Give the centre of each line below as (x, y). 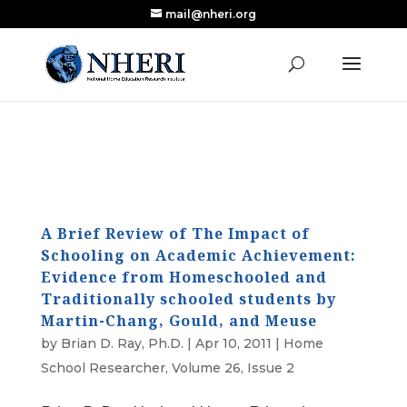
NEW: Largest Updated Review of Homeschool (203, 37)
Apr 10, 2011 (233, 343)
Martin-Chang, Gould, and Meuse (179, 321)
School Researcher (103, 368)
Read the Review (206, 80)
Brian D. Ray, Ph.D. (122, 343)
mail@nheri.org (210, 14)
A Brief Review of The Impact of (175, 233)
